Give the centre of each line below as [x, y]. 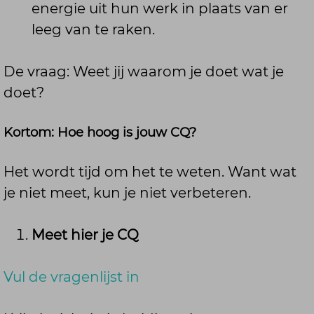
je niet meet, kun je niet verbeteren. [127, 192]
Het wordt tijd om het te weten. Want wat [150, 171]
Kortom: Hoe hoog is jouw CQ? [100, 132]
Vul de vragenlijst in [71, 277]
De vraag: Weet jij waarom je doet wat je [144, 71]
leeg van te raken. [93, 29]
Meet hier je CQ [85, 234]
